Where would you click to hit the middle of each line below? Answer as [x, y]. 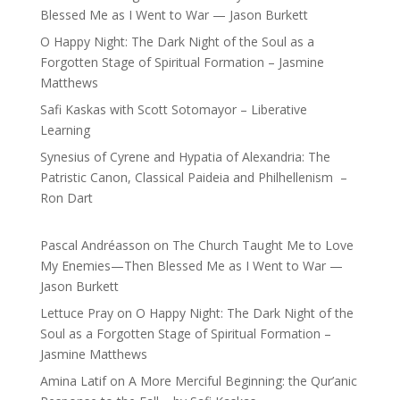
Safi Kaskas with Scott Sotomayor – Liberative [173, 109]
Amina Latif [73, 381]
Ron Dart [66, 198]
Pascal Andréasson [95, 245]
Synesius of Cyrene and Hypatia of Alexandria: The [185, 157]
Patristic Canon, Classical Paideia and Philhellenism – [193, 177]
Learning [65, 130]
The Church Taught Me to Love [262, 245]
